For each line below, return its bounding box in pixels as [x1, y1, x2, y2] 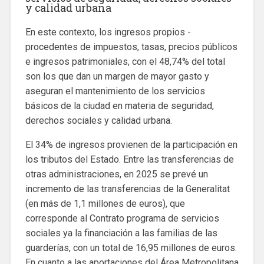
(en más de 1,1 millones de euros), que [25, 198, 185, 210]
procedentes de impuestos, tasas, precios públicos [25, 41, 237, 53]
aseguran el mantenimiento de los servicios [25, 85, 205, 97]
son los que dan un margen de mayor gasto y [25, 71, 209, 82]
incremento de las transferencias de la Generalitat [25, 183, 230, 195]
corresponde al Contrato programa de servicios [25, 213, 219, 225]
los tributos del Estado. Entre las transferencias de [25, 154, 234, 166]
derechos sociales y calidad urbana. [25, 115, 172, 127]
